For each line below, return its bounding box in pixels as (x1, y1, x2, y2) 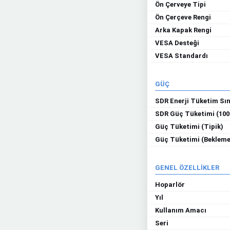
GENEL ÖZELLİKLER (155, 164, 219, 171)
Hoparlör (155, 181, 185, 188)
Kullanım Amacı (155, 206, 206, 214)
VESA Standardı (155, 52, 208, 60)
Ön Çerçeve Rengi (155, 13, 211, 21)
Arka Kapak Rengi (155, 26, 212, 34)
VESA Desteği (155, 39, 199, 47)
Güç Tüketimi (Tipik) (155, 123, 223, 130)
